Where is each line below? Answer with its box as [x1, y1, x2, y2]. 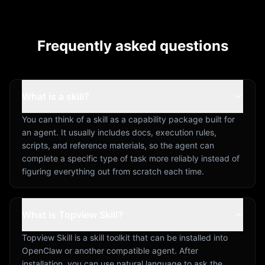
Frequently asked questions [37, 37, 228, 54]
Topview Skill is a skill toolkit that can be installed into [22, 232, 228, 243]
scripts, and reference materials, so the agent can [22, 140, 214, 150]
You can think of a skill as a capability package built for [22, 114, 235, 124]
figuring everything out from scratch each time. [22, 166, 204, 176]
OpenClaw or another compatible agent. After [22, 245, 198, 256]
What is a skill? [22, 90, 89, 102]
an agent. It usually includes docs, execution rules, [22, 127, 216, 137]
